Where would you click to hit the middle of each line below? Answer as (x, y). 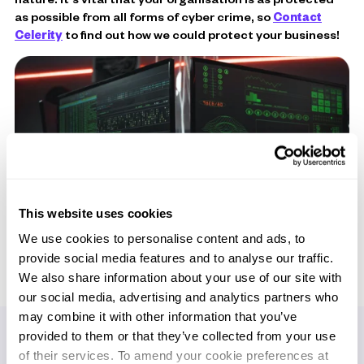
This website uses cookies (96, 213)
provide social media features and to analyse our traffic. (176, 258)
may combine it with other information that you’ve (158, 316)
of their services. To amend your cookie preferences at (173, 355)
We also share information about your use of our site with (180, 277)
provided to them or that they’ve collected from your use (177, 336)
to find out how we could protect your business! (201, 34)
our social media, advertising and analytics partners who (178, 297)
